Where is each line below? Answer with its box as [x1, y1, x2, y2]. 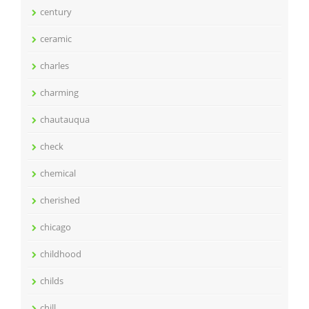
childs [40, 275, 63, 287]
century [40, 6, 72, 18]
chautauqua [40, 113, 90, 126]
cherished [40, 194, 80, 206]
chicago [40, 221, 71, 233]
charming [40, 86, 79, 99]
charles [40, 59, 69, 72]
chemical [40, 167, 76, 179]
